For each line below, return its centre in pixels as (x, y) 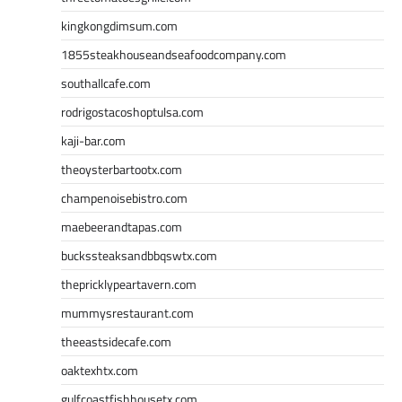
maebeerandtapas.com (122, 226)
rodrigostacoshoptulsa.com (132, 111)
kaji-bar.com (93, 140)
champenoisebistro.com (124, 197)
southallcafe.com (106, 83)
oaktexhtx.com (100, 370)
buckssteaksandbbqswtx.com (139, 255)
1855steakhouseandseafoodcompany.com (174, 54)
